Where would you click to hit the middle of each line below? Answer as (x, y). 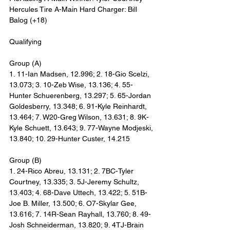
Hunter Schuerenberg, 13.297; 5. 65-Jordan (81, 96)
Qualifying (25, 42)
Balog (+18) (28, 20)
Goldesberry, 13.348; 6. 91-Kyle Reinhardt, (79, 107)
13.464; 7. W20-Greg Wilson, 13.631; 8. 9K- (79, 117)
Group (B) (25, 160)
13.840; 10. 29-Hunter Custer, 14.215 (70, 139)
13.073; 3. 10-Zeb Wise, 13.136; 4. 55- (71, 85)
